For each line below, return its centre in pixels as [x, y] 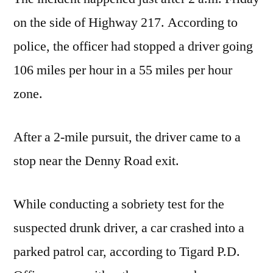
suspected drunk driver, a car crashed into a [129, 228]
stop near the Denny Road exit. [96, 161]
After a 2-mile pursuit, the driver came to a [127, 137]
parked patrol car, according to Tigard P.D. [127, 252]
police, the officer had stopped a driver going [133, 47]
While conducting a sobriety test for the [119, 204]
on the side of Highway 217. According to [126, 23]
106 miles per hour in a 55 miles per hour [123, 70]
